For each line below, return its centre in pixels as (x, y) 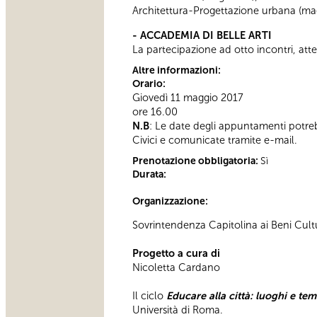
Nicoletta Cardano (176, 268)
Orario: (150, 83)
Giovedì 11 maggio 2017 (189, 97)
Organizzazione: (171, 201)
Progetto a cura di (176, 254)
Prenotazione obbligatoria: (196, 161)
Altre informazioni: (178, 70)
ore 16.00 (155, 111)
